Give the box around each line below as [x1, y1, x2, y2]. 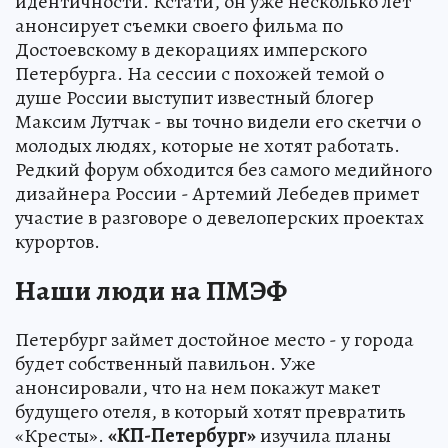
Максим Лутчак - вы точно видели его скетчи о [15, 107, 421, 135]
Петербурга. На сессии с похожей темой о [15, 59, 384, 87]
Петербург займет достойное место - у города [15, 325, 414, 353]
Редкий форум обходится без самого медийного [15, 155, 432, 183]
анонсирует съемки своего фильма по [15, 11, 343, 39]
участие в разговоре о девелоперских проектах [15, 203, 424, 231]
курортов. [15, 227, 100, 255]
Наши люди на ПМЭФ [15, 271, 287, 310]
